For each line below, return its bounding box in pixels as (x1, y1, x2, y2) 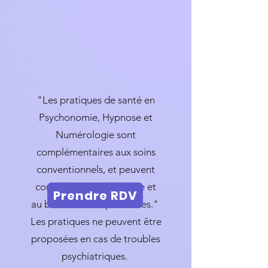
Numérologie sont (56, 129, 136, 141)
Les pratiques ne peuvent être (30, 215, 162, 227)
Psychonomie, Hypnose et (39, 111, 153, 123)
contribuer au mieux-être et (35, 181, 156, 193)
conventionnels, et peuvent (36, 163, 155, 175)
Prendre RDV (53, 187, 138, 204)
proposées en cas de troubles (31, 233, 160, 245)
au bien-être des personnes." (31, 198, 161, 210)
